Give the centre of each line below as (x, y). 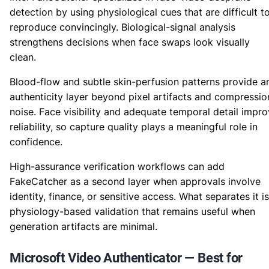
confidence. (36, 142)
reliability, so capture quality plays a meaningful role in (134, 127)
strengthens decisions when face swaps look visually (130, 42)
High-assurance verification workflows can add (117, 166)
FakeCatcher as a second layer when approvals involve (135, 181)
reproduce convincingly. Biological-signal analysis (122, 27)
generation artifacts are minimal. (83, 226)
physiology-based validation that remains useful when (132, 211)
